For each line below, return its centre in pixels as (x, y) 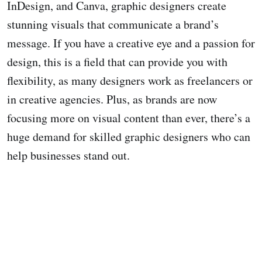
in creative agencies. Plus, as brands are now (112, 99)
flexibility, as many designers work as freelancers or (130, 81)
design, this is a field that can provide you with (117, 62)
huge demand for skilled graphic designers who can (129, 137)
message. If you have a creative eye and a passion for (131, 43)
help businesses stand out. (68, 156)
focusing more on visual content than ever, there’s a (129, 118)
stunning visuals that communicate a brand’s (113, 25)
